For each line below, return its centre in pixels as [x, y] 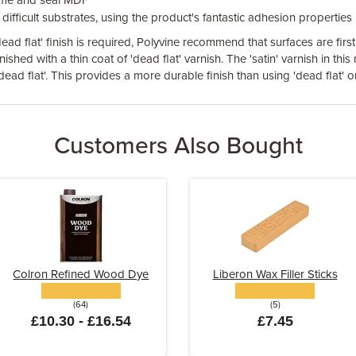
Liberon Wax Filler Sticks [275, 274]
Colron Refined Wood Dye [81, 274]
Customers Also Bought [178, 146]
